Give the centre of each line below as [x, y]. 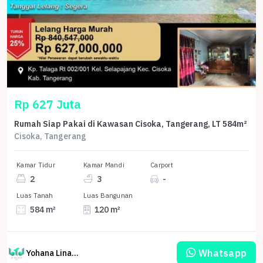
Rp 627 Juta [48, 104]
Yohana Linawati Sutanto [75, 253]
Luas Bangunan [108, 196]
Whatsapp [222, 253]
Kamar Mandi [104, 165]
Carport [162, 165]
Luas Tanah [35, 196]
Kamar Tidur [36, 165]
